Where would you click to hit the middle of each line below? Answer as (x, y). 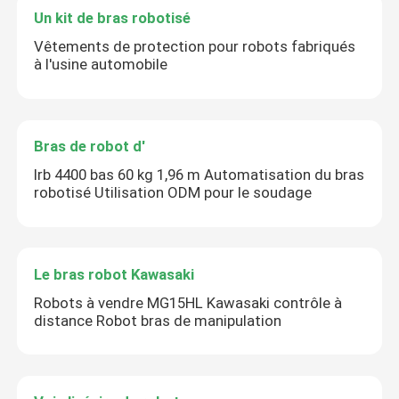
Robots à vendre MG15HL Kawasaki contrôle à (188, 302)
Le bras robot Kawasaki (114, 274)
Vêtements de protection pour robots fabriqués (195, 47)
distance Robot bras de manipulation (158, 320)
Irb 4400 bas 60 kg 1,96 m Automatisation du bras (199, 174)
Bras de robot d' (90, 146)
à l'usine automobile (101, 65)
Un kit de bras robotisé (113, 18)
